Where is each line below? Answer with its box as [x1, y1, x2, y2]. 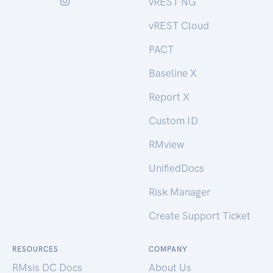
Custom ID [149, 115, 198, 127]
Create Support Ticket [149, 210, 250, 222]
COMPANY [149, 245, 188, 254]
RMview [149, 138, 184, 151]
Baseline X [149, 67, 197, 80]
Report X [149, 91, 190, 104]
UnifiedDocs [149, 162, 204, 175]
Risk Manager [149, 186, 211, 199]
